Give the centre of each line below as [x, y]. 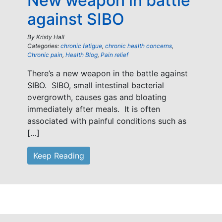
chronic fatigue [81, 46]
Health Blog [82, 55]
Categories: [44, 46]
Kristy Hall [50, 37]
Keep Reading [59, 156]
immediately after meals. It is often [94, 109]
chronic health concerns [139, 46]
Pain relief [114, 55]
